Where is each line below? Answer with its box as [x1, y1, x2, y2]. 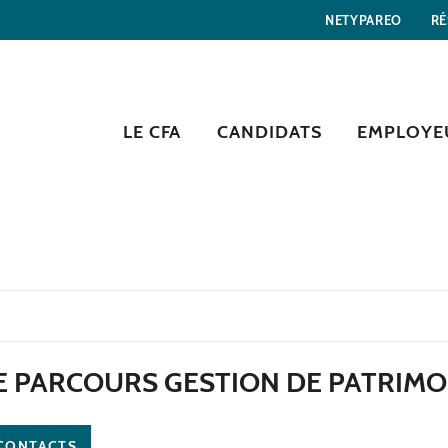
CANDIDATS [217, 120, 322, 143]
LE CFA [122, 120, 182, 143]
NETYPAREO [324, 11, 402, 28]
